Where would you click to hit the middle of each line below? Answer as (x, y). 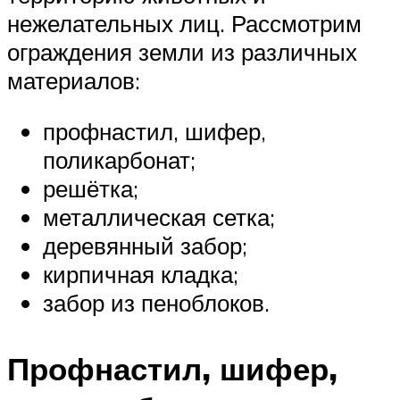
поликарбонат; (119, 160)
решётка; (91, 189)
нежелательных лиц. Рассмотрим (184, 23)
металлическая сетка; (159, 217)
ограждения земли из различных (182, 51)
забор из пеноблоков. (156, 303)
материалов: (74, 80)
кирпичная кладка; (141, 275)
